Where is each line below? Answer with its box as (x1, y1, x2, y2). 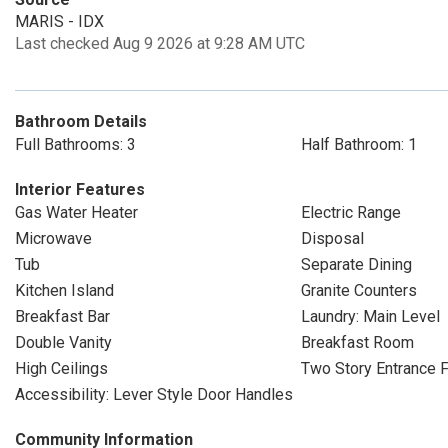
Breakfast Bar (15, 307, 110, 326)
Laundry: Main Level (300, 307, 440, 326)
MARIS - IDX (15, 12, 104, 31)
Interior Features (15, 180, 145, 199)
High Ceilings (15, 359, 108, 378)
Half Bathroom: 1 (300, 135, 417, 154)
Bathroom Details (15, 112, 147, 131)
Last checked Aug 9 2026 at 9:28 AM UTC (15, 34, 305, 53)
